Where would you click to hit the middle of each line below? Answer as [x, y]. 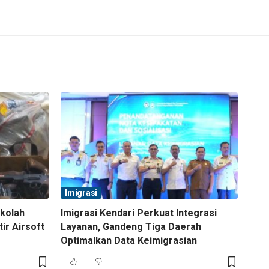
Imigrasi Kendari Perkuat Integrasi [139, 213]
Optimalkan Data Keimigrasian [129, 240]
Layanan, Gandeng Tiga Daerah [131, 226]
